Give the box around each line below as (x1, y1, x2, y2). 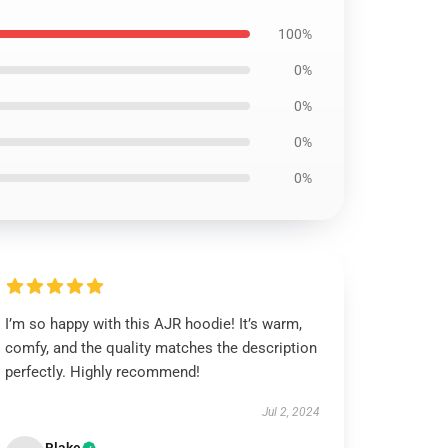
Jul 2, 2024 (261, 405, 320, 419)
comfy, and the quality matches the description (5, 339, 318, 357)
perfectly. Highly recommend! (5, 363, 201, 381)
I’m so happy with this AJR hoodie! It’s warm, (5, 315, 303, 333)
